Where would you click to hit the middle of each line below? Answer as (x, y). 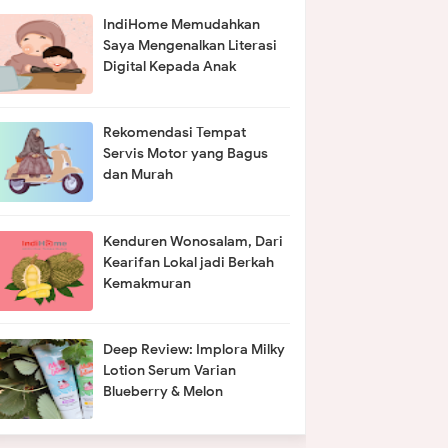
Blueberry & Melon (163, 391)
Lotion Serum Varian (170, 370)
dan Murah (138, 175)
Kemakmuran (147, 283)
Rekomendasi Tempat (175, 133)
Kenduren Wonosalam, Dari (193, 241)
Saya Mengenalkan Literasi (190, 46)
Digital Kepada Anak (170, 67)
